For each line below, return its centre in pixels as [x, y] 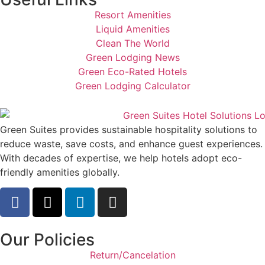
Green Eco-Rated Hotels [132, 72]
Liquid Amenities [132, 29]
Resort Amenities [132, 15]
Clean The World [132, 43]
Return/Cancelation [132, 255]
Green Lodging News [132, 58]
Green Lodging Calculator [132, 86]
